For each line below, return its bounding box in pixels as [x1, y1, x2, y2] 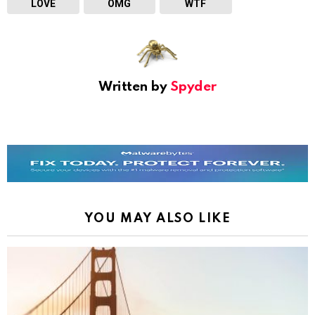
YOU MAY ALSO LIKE [84, 212, 231, 225]
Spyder [169, 79, 217, 94]
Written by [98, 79, 170, 94]
